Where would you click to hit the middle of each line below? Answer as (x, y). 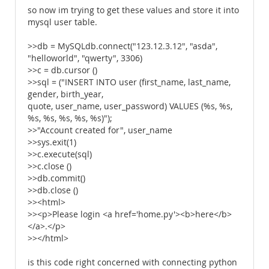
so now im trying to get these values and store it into (133, 10)
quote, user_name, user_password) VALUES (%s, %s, (130, 106)
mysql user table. (62, 22)
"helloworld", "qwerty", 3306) (85, 58)
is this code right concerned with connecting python (132, 262)
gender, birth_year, (65, 94)
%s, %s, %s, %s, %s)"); (70, 118)
